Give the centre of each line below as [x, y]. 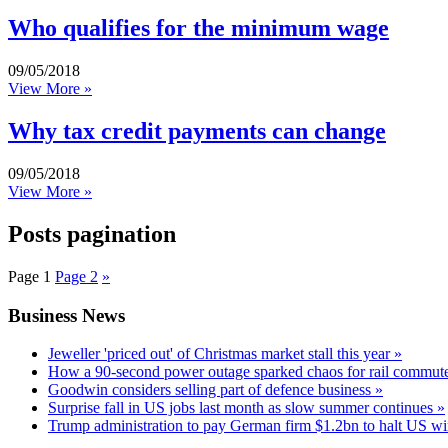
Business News [66, 315]
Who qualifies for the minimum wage [198, 28]
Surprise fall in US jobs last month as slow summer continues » [246, 408]
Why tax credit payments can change [197, 131]
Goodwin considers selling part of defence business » [215, 390]
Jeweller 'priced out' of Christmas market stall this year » [225, 354]
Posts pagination [92, 233]
